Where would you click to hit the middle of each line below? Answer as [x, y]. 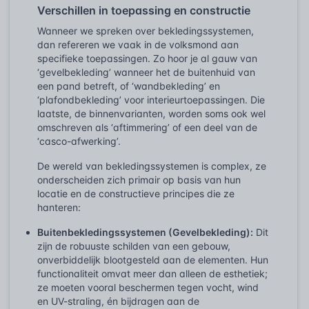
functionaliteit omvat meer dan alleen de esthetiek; [152, 273]
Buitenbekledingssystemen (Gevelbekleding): [145, 232]
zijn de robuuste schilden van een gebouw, [134, 246]
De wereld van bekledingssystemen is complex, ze [152, 166]
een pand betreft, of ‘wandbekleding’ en [129, 86]
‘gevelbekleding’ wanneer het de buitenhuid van [146, 72]
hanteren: [59, 207]
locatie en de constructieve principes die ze [136, 193]
